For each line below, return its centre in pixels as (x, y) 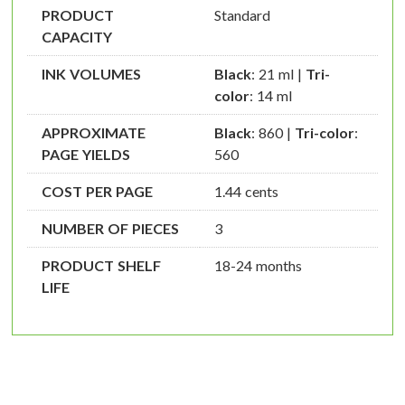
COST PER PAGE (97, 192)
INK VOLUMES (91, 74)
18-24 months (258, 266)
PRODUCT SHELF (101, 266)
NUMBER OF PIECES (110, 229)
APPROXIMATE (94, 133)
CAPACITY (77, 37)
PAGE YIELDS (86, 155)
